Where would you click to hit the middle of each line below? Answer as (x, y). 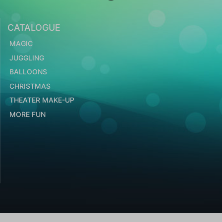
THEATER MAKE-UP (42, 100)
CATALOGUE (34, 27)
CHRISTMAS (30, 86)
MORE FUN (27, 114)
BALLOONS (28, 72)
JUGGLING (27, 57)
